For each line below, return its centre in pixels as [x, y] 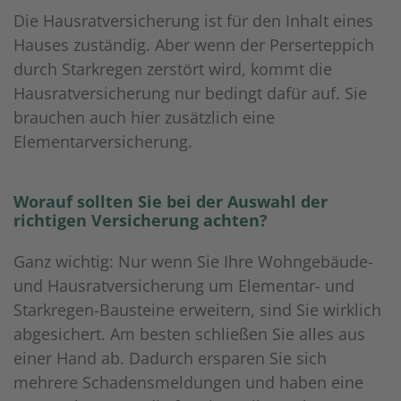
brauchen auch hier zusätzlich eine [144, 118]
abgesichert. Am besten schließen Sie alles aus [189, 334]
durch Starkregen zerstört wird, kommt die [173, 69]
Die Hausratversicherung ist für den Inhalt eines [193, 21]
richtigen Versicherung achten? [141, 221]
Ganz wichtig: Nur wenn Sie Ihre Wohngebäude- [193, 262]
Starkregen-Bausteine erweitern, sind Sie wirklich [197, 310]
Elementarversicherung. [103, 142]
